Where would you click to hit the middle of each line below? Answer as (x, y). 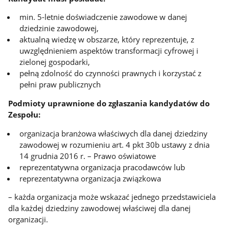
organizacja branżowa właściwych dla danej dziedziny (114, 133)
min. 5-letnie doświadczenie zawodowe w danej (104, 17)
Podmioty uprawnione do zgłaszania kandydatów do (109, 104)
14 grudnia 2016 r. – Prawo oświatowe (89, 156)
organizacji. (28, 220)
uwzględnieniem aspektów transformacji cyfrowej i (109, 51)
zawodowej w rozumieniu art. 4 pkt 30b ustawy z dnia (115, 144)
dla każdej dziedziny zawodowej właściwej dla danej (100, 208)
